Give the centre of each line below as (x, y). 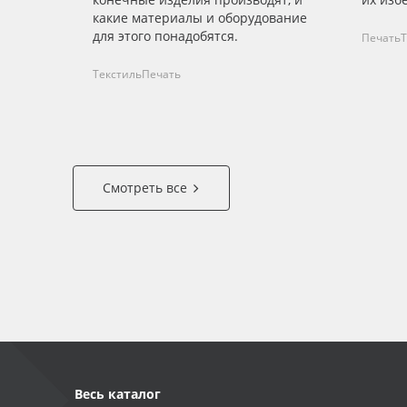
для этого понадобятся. (165, 36)
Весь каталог (118, 394)
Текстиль (117, 74)
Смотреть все (145, 188)
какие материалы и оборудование (200, 18)
